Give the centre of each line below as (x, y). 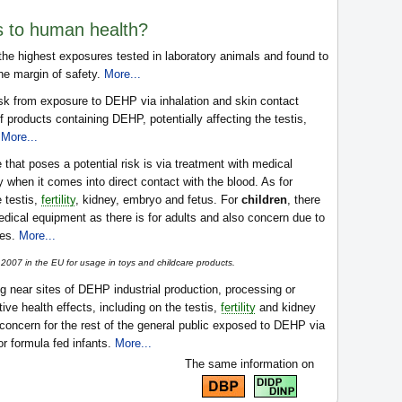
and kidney (286, 307)
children (264, 200)
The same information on (249, 364)
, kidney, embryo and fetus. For (158, 200)
